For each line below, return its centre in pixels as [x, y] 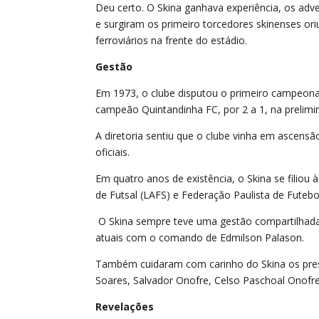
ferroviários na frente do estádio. [172, 41]
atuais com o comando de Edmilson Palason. [200, 238]
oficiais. [114, 152]
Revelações [125, 307]
